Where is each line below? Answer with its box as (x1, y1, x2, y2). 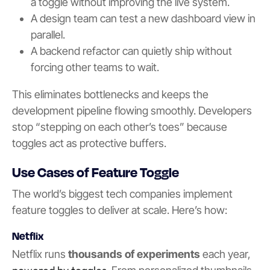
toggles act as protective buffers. (12, 136, 166, 149)
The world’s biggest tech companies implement (12, 187, 233, 201)
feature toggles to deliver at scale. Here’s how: (12, 204, 227, 217)
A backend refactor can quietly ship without (30, 44, 232, 57)
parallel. (30, 28, 65, 41)
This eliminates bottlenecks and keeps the (12, 87, 209, 101)
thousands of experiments (68, 248, 200, 261)
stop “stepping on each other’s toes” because (12, 120, 227, 133)
